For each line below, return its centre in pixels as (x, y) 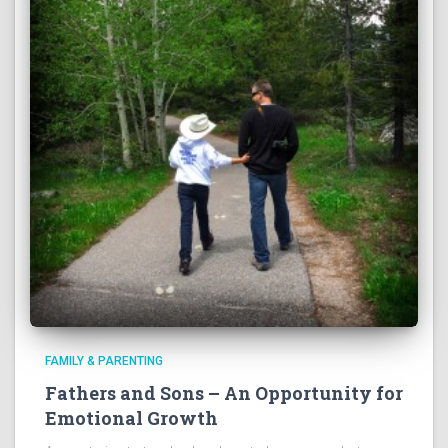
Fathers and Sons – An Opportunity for (224, 393)
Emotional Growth (131, 418)
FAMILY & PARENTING (104, 361)
